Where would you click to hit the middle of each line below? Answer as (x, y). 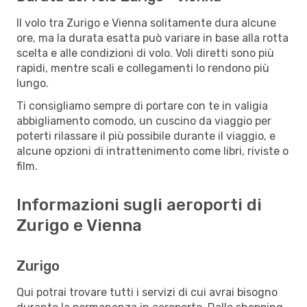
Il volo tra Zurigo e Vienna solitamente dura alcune (146, 23)
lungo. (33, 83)
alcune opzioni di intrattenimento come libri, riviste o (152, 151)
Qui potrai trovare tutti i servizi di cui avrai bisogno (147, 292)
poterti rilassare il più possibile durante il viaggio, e (146, 136)
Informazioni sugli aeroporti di (139, 205)
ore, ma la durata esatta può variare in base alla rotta (152, 38)
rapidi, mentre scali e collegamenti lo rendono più (143, 68)
